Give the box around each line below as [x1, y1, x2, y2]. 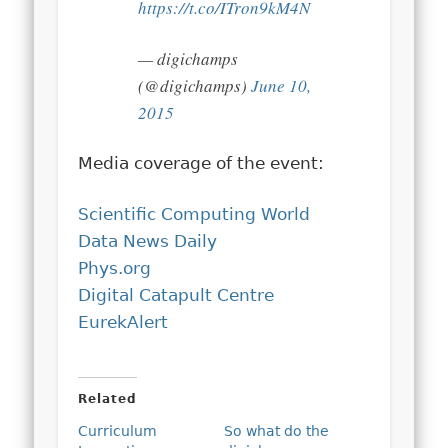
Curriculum [78, 422, 158, 439]
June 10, [251, 73, 312, 97]
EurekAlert [78, 311, 169, 332]
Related [78, 391, 138, 406]
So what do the [224, 422, 329, 439]
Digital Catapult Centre [78, 284, 275, 305]
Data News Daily [78, 230, 218, 251]
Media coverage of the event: [78, 152, 325, 173]
